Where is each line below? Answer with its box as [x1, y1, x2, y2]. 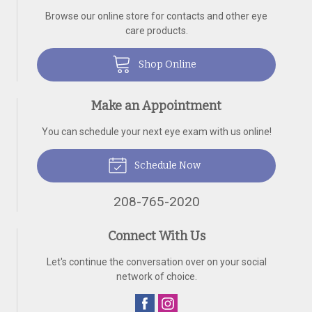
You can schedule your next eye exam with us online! [41, 126, 272, 137]
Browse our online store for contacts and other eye [45, 10, 267, 22]
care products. [125, 25, 188, 36]
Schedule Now [132, 159, 201, 171]
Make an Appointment [91, 98, 221, 114]
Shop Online [136, 58, 196, 70]
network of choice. [116, 271, 197, 282]
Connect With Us [107, 228, 205, 244]
